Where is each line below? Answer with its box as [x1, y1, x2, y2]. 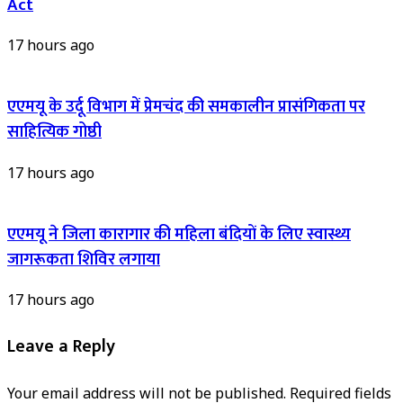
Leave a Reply [7, 331, 115, 363]
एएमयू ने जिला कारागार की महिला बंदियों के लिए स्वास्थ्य [7, 219, 351, 248]
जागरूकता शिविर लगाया [7, 245, 160, 273]
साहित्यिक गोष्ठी [7, 118, 102, 147]
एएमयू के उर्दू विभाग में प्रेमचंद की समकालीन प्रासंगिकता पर [7, 93, 365, 121]
